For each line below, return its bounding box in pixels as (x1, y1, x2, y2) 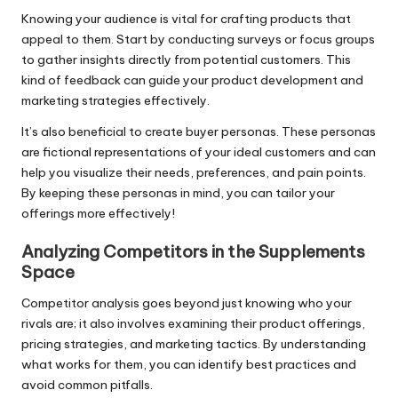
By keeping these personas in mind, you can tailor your (21, 185, 335, 202)
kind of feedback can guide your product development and (21, 72, 363, 89)
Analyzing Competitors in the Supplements (21, 240, 365, 262)
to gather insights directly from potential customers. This (21, 52, 351, 68)
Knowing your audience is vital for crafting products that (21, 11, 351, 28)
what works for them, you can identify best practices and (21, 355, 356, 372)
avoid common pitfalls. (21, 376, 153, 393)
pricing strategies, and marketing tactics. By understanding (21, 335, 366, 352)
